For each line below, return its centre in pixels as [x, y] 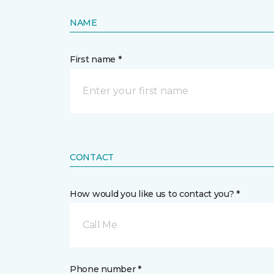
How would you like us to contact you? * [155, 194]
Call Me [100, 225]
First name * [96, 59]
